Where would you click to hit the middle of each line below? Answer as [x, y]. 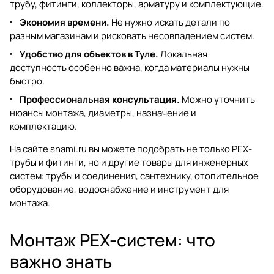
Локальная [183, 54]
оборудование [42, 189]
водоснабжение [113, 189]
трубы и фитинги [47, 162]
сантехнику [165, 176]
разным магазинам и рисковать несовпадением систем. [132, 35]
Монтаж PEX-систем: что [113, 239]
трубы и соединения [91, 176]
